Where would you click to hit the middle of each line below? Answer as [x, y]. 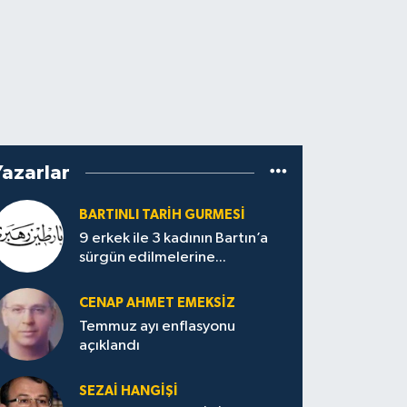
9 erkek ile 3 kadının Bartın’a [174, 239]
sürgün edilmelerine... [153, 258]
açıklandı [110, 346]
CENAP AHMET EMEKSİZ [158, 303]
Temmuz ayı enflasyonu [158, 327]
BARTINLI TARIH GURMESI [163, 215]
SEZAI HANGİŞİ [129, 391]
